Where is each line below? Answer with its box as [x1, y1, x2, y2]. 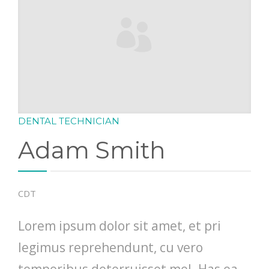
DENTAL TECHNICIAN [18, 115, 119, 127]
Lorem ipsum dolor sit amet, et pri [18, 217, 221, 234]
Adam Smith [18, 135, 165, 165]
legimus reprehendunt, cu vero [18, 238, 203, 256]
